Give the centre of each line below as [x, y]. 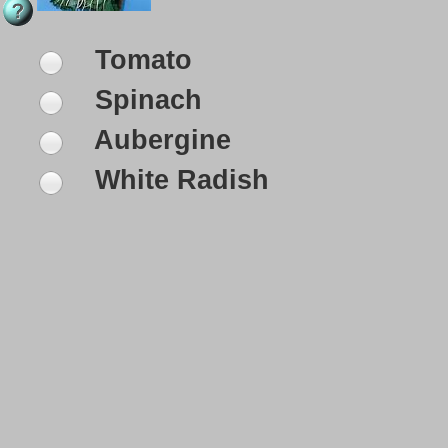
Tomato [139, 60]
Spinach [144, 100]
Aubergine [159, 140]
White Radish [178, 180]
